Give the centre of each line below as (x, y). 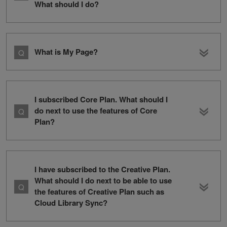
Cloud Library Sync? (71, 202)
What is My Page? (66, 51)
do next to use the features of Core (96, 110)
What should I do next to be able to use (103, 180)
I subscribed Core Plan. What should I (101, 99)
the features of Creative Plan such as (99, 191)
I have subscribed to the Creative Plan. (102, 169)
